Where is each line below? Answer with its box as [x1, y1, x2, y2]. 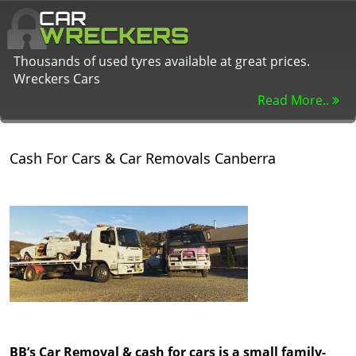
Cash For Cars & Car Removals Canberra [10, 149, 276, 168]
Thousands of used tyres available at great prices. [14, 52, 310, 70]
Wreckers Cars [14, 70, 100, 87]
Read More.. [257, 91, 332, 109]
